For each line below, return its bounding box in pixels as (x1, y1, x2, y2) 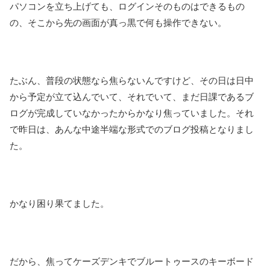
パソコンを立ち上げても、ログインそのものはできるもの (10, 1, 245, 12)
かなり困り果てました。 (10, 198, 109, 209)
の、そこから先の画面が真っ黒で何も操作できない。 (10, 17, 227, 28)
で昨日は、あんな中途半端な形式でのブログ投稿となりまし (10, 124, 254, 135)
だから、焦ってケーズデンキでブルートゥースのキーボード (10, 256, 254, 267)
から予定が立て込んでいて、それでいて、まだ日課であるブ (10, 92, 254, 102)
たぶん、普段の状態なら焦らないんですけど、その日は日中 (10, 75, 254, 86)
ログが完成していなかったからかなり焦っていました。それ (10, 108, 254, 119)
